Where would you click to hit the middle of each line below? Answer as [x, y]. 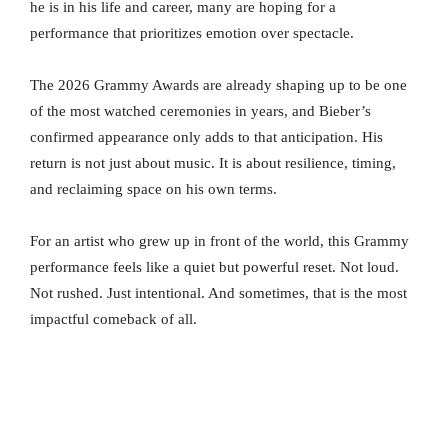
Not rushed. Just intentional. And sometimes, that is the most [218, 293]
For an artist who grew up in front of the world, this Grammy [219, 241]
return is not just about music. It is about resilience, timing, [213, 163]
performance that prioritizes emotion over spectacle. [192, 33]
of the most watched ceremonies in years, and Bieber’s [200, 111]
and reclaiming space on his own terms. [153, 189]
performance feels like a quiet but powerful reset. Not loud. [214, 267]
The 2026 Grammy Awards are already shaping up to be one [218, 85]
